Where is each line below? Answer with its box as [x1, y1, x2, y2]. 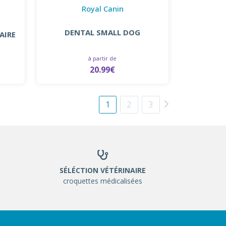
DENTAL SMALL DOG [65, 27, 141, 37]
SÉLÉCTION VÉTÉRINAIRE [60, 165, 146, 175]
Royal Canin [81, 3, 124, 14]
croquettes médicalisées [63, 176, 142, 186]
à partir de [88, 54, 117, 62]
